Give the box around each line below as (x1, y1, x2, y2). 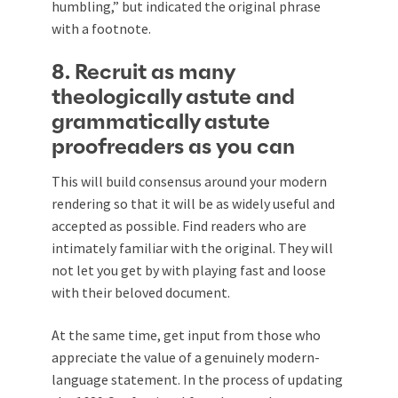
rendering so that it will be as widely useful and (52, 194, 335, 212)
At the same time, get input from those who (52, 325, 321, 344)
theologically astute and (52, 86, 295, 108)
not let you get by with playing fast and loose (52, 260, 326, 279)
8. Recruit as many (52, 61, 235, 84)
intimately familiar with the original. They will (52, 238, 333, 257)
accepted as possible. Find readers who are (52, 216, 306, 235)
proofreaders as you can (52, 136, 295, 158)
